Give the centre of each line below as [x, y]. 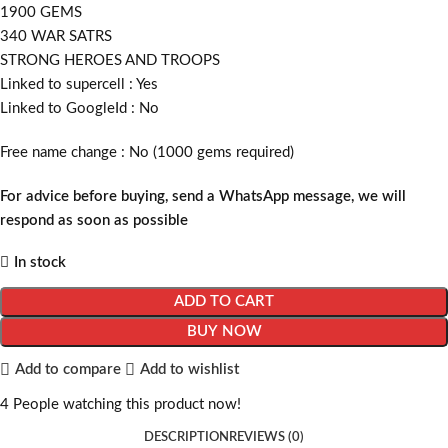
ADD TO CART [224, 301]
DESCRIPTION [186, 438]
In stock [40, 262]
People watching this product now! [127, 404]
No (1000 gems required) [211, 152]
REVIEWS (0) [266, 438]
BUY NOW [224, 331]
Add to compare [67, 370]
